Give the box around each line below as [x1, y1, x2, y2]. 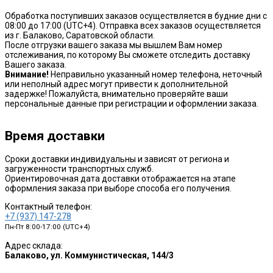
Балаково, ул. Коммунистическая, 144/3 [5, 250, 174, 260]
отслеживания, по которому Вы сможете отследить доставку [5, 49, 250, 60]
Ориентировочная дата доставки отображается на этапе [5, 173, 236, 183]
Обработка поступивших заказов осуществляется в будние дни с [5, 10, 267, 21]
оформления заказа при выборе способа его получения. [5, 183, 232, 193]
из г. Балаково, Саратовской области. [5, 30, 155, 40]
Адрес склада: [5, 240, 63, 250]
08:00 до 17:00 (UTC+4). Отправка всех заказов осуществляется [5, 20, 261, 30]
